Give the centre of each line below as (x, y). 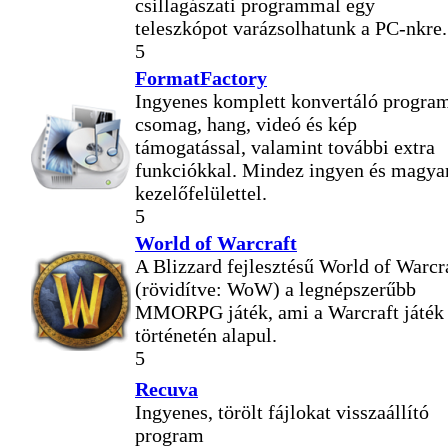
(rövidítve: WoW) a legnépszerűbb (275, 288)
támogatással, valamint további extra (285, 146)
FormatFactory (201, 77)
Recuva (166, 388)
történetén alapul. (206, 334)
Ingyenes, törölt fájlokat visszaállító (282, 411)
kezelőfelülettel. (201, 192)
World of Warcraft (216, 242)
